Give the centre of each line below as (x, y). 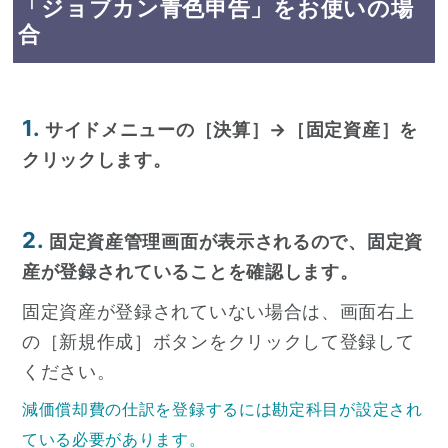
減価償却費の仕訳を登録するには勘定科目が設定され (222, 410)
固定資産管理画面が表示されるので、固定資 (235, 242)
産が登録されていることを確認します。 (190, 272)
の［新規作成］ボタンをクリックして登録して (218, 342)
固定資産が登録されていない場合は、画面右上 (218, 312)
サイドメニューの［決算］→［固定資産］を (231, 130)
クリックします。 (96, 160)
